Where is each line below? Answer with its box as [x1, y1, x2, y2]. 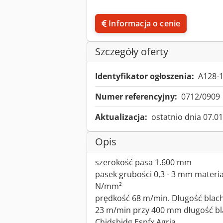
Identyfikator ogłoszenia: [95, 71, 194, 82]
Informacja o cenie [109, 18, 181, 29]
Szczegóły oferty [95, 45, 168, 59]
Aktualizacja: [95, 111, 147, 123]
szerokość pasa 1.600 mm [95, 157, 192, 168]
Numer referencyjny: [95, 91, 177, 103]
